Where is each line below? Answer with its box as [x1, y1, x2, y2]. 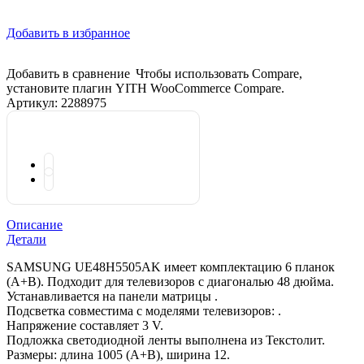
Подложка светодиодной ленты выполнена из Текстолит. [6, 332, 325, 347]
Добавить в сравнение [6, 66, 133, 80]
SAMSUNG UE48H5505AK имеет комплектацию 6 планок [6, 259, 335, 274]
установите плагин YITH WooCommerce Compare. [6, 80, 284, 95]
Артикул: [6, 95, 61, 110]
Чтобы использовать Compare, [136, 66, 302, 80]
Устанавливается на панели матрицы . [6, 288, 218, 303]
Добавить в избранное [6, 25, 130, 40]
